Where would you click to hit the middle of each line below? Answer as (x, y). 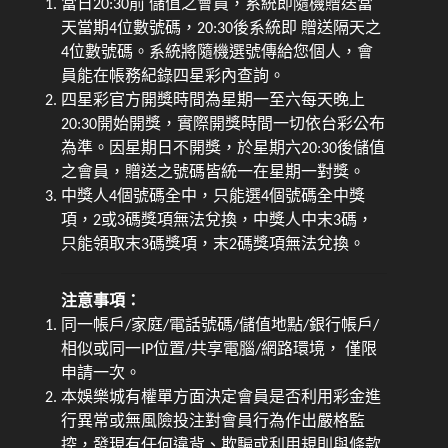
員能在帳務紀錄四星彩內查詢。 (173, 77)
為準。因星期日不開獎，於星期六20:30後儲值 (223, 149)
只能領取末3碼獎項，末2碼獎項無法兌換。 (213, 245)
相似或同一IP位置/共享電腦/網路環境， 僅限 (219, 350)
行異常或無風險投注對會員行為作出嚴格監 (213, 422)
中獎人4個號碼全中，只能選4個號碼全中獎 (213, 197)
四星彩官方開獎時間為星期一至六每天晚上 (213, 101)
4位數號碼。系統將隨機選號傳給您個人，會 (217, 53)
